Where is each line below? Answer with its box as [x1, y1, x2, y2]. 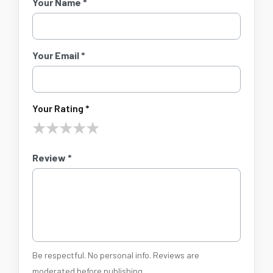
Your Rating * [32, 102, 90, 115]
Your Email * [32, 49, 85, 62]
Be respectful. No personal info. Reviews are [32, 250, 199, 261]
